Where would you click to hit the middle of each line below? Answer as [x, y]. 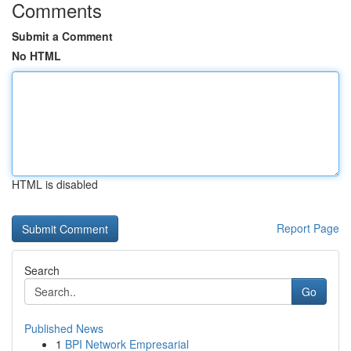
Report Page [308, 228]
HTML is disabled [55, 184]
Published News [64, 328]
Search [42, 270]
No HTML [36, 56]
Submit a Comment [62, 36]
